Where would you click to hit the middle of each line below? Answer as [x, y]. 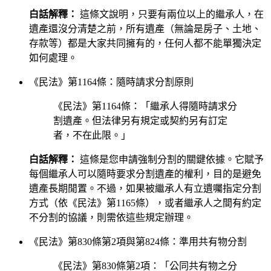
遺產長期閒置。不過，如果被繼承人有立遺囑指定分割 [145, 188]
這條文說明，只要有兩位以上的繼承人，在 [171, 14]
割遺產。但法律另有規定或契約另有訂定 [140, 120]
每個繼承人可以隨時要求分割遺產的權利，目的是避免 [145, 174]
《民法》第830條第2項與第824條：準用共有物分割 [138, 241]
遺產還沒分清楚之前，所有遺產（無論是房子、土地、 [145, 28]
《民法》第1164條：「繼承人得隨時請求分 [145, 106]
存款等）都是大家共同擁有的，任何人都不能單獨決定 [145, 43]
